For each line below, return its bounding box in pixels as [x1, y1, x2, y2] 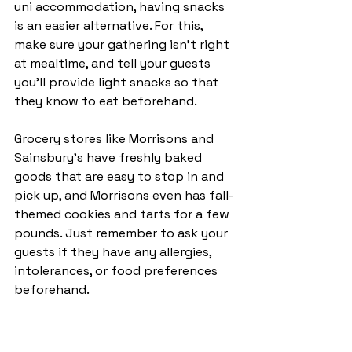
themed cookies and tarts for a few [14, 205, 233, 222]
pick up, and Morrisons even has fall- [14, 186, 234, 203]
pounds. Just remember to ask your [14, 224, 231, 241]
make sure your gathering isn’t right [14, 35, 233, 53]
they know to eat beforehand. [14, 92, 200, 109]
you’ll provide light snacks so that [14, 73, 222, 90]
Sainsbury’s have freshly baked [14, 148, 205, 166]
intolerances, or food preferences [14, 262, 221, 279]
